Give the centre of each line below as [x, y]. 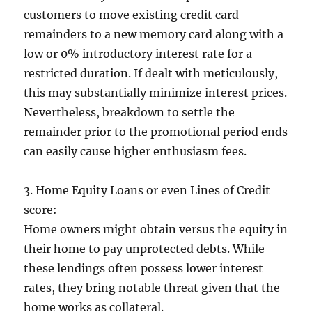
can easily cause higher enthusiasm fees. [135, 151]
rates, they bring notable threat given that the [152, 288]
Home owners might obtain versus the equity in [156, 229]
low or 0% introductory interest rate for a [138, 54]
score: [41, 210]
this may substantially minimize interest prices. [156, 93]
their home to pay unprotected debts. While [145, 249]
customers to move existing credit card [132, 15]
